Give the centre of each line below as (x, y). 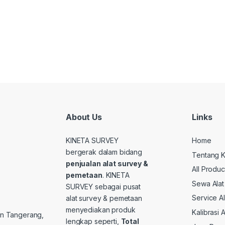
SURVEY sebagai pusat (103, 187)
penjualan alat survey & (107, 163)
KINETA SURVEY (92, 140)
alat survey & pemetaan (104, 198)
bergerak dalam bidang (104, 152)
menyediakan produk (101, 210)
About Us (84, 117)
